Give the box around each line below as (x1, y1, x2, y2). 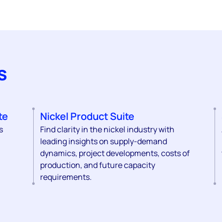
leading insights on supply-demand (40, 135, 167, 147)
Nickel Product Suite (40, 109, 134, 123)
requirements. (40, 171, 92, 182)
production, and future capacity (40, 159, 155, 170)
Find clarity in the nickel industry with (40, 123, 174, 135)
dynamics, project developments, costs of (40, 147, 190, 159)
